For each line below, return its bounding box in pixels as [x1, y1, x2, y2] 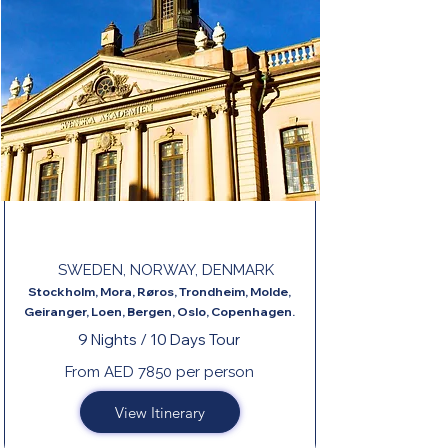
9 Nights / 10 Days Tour [78, 330, 240, 349]
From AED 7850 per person [64, 363, 254, 381]
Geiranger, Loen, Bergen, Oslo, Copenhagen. [24, 304, 295, 319]
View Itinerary [115, 402, 205, 422]
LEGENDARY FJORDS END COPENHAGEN [19, 216, 286, 232]
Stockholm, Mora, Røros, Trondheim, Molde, [28, 284, 291, 299]
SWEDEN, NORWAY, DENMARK [58, 261, 274, 279]
